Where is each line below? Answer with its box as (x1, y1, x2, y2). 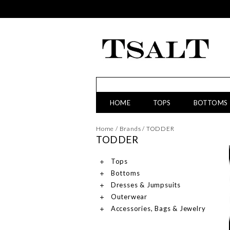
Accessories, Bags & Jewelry (109, 204, 206, 213)
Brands (119, 125, 141, 132)
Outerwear (109, 193, 147, 201)
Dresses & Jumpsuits (109, 181, 181, 189)
